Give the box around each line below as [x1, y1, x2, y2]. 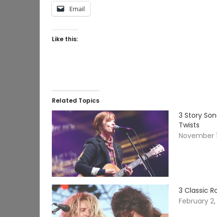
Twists [179, 120, 200, 130]
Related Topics [52, 96, 99, 105]
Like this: [52, 34, 78, 43]
